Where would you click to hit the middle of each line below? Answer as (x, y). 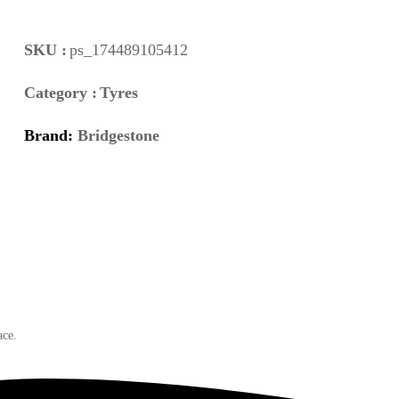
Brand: (50, 135)
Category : (60, 92)
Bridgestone (118, 135)
